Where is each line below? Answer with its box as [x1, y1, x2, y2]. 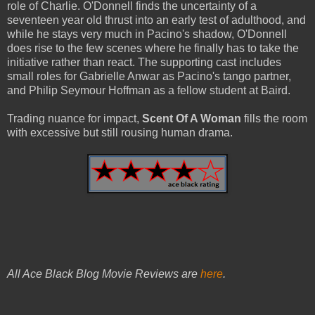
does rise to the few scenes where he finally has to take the [7, 41, 299, 54]
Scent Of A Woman [142, 112, 241, 124]
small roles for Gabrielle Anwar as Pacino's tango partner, [7, 70, 291, 82]
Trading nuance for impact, [7, 112, 142, 124]
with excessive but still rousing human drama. [7, 126, 233, 139]
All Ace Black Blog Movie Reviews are [7, 267, 200, 280]
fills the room [241, 112, 307, 124]
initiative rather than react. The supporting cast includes [7, 56, 281, 68]
